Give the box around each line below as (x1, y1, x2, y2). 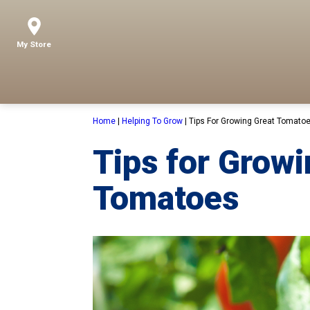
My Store (17, 39, 51, 49)
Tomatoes (93, 179, 239, 218)
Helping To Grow (122, 116, 183, 126)
